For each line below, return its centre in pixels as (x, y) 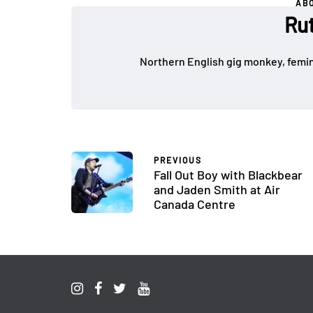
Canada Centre (195, 204)
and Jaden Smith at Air (217, 189)
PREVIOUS (178, 160)
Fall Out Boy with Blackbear (228, 175)
